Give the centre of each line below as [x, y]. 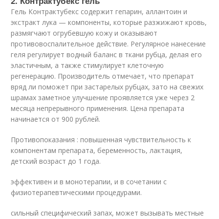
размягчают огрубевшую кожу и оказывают [84, 33]
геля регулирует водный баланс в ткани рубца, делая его [107, 54]
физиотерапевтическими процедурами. [77, 192]
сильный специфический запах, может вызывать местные [108, 213]
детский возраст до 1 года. [56, 161]
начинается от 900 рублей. [56, 119]
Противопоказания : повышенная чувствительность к [101, 139]
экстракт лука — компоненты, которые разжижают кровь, [109, 22]
